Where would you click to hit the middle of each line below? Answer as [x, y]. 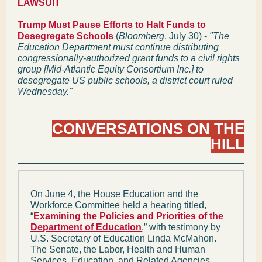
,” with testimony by [181, 227]
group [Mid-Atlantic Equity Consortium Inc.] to [111, 69]
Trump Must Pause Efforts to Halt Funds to [112, 25]
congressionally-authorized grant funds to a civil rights [129, 58]
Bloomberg [142, 36]
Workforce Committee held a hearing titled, [118, 205]
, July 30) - [187, 36]
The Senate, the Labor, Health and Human [118, 249]
